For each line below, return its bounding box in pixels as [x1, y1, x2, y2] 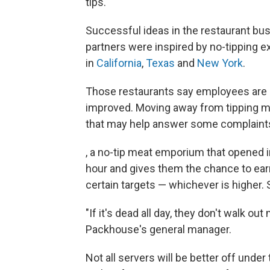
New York [197, 56, 243, 69]
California [96, 56, 142, 69]
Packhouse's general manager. [86, 222, 231, 236]
